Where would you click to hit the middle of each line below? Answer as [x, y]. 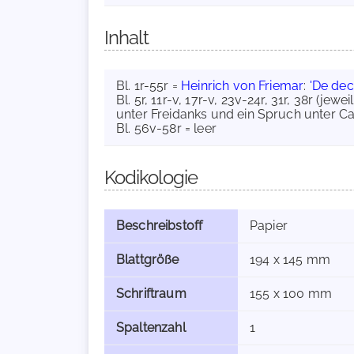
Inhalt [126, 38]
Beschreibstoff [160, 226]
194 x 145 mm [290, 260]
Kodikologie [151, 177]
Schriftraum [151, 294]
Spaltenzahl [151, 328]
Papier [269, 226]
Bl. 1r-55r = [149, 86]
